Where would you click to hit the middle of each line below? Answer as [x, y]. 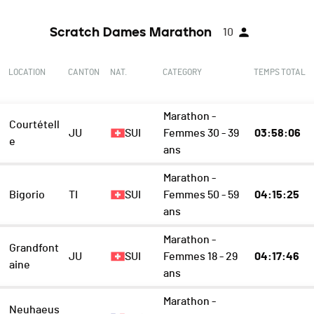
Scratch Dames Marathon [131, 33]
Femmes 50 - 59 [201, 195]
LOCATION [27, 73]
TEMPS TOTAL [279, 73]
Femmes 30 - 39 [201, 134]
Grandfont [34, 248]
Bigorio [27, 195]
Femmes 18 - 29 [200, 257]
